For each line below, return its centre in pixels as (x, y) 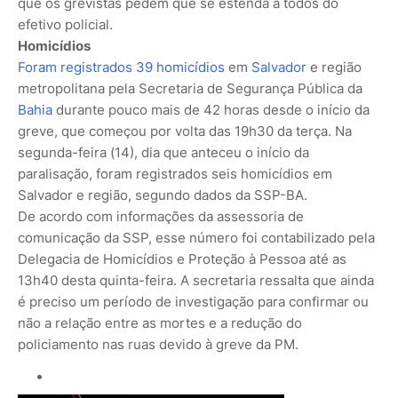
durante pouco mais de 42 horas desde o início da (211, 109)
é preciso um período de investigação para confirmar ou (193, 301)
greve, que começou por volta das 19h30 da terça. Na (185, 131)
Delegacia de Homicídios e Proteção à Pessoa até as (182, 259)
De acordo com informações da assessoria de (161, 216)
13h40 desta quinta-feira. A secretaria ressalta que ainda (196, 280)
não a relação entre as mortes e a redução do (160, 322)
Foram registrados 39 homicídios (121, 67)
